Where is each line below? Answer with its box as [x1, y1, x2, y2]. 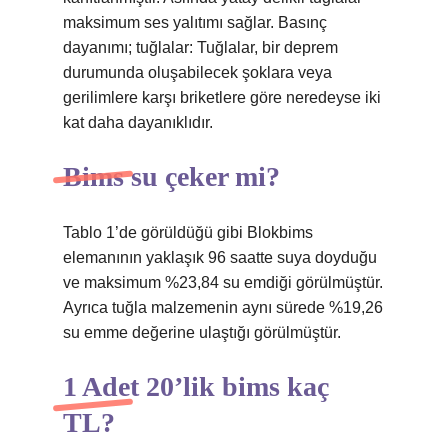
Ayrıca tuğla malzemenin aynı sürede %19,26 [63, 299, 383, 316]
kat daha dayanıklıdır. [63, 114, 213, 131]
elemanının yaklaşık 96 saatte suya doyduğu [63, 249, 377, 266]
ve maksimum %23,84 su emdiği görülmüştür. [63, 274, 383, 291]
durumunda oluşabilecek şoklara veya [63, 64, 332, 81]
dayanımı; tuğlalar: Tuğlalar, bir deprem [63, 39, 338, 56]
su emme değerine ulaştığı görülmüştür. [63, 324, 341, 341]
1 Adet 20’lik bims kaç [63, 371, 329, 402]
